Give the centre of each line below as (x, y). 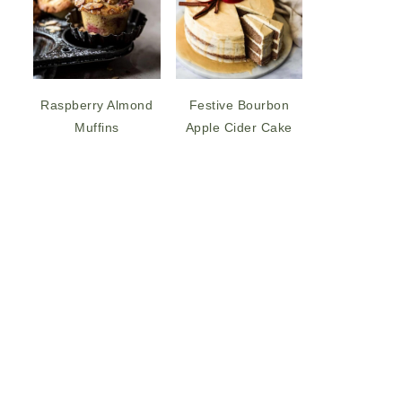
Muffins (97, 127)
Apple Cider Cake (239, 127)
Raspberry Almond (97, 105)
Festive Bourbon (239, 105)
